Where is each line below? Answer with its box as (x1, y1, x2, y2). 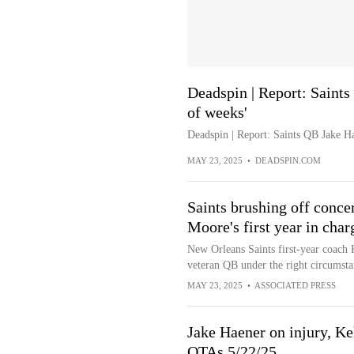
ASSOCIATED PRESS (254, 281, 336, 290)
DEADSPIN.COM (254, 156, 321, 165)
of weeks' (186, 104, 247, 121)
